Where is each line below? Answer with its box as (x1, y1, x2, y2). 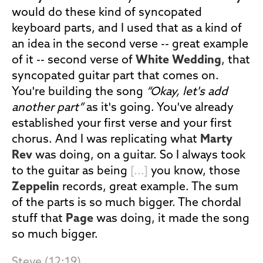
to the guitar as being (12, 166, 130, 177)
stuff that (12, 213, 66, 225)
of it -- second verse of (12, 55, 136, 66)
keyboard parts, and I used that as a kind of (12, 23, 242, 35)
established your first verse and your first (12, 118, 232, 130)
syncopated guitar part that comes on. (12, 70, 219, 82)
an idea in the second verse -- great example (12, 39, 248, 50)
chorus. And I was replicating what (12, 134, 200, 146)
